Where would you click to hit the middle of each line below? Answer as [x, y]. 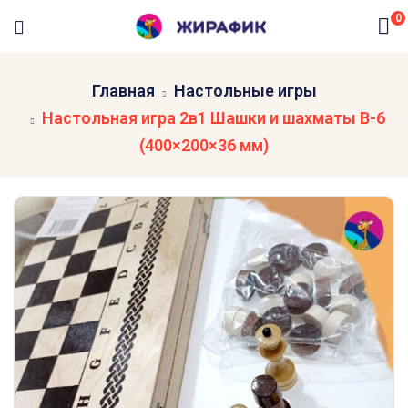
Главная [123, 91]
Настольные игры [245, 91]
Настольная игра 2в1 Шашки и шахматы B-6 [214, 118]
